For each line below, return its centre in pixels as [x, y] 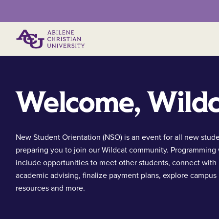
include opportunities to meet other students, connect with [116, 163]
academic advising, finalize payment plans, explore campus [116, 175]
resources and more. [50, 188]
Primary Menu [133, 40]
